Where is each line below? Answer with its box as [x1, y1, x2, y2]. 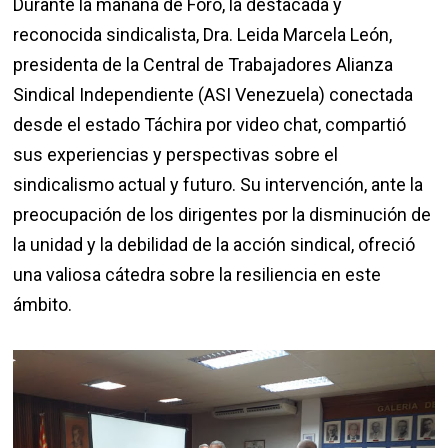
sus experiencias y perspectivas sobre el [13, 144, 339, 166]
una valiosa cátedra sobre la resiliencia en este [13, 264, 382, 286]
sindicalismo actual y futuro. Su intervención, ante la [13, 174, 424, 196]
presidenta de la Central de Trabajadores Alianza [13, 54, 394, 76]
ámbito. [13, 294, 73, 316]
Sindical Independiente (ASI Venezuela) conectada [13, 84, 414, 106]
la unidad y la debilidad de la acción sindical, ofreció [13, 234, 416, 256]
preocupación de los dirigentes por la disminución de [13, 204, 432, 226]
